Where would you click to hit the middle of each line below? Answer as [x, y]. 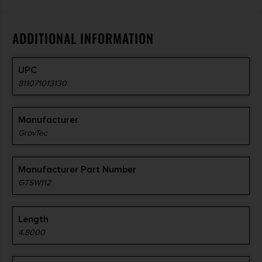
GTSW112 [35, 182]
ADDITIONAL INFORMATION [83, 38]
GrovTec [33, 133]
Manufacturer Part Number [77, 169]
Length [33, 219]
